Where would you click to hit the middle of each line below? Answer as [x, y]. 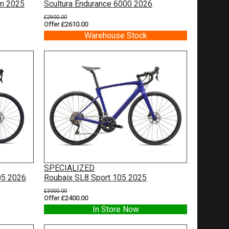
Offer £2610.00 [66, 24]
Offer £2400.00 [66, 198]
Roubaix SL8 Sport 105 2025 [95, 177]
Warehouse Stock [116, 36]
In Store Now [116, 209]
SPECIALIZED [69, 168]
